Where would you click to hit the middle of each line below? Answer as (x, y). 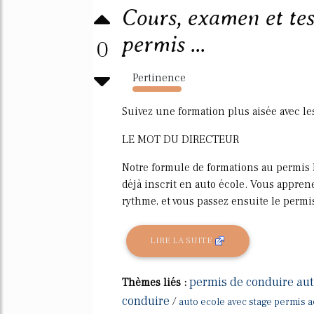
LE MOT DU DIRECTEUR (180, 139)
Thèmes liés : (156, 282)
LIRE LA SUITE (183, 241)
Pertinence (159, 77)
